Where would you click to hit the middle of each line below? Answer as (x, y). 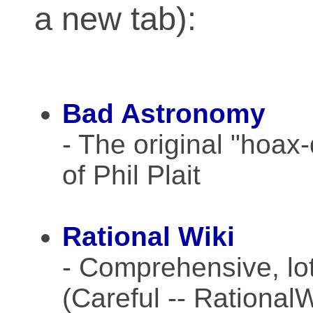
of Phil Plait (131, 175)
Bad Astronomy (164, 113)
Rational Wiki (148, 236)
